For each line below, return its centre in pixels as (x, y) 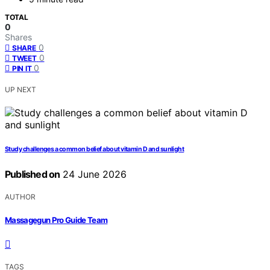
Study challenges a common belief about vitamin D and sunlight (95, 149)
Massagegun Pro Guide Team (56, 220)
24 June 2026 (93, 174)
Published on (33, 174)
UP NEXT (20, 90)
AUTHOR (20, 197)
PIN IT (22, 69)
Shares (18, 37)
